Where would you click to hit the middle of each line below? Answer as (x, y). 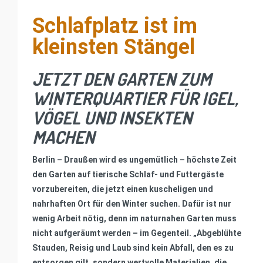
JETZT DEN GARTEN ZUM (122, 78)
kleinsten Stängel (114, 47)
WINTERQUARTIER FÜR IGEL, (135, 98)
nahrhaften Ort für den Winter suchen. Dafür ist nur (132, 203)
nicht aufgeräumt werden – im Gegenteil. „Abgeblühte (137, 233)
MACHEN (63, 136)
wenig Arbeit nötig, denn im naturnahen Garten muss (134, 218)
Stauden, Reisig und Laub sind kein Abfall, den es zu (133, 247)
